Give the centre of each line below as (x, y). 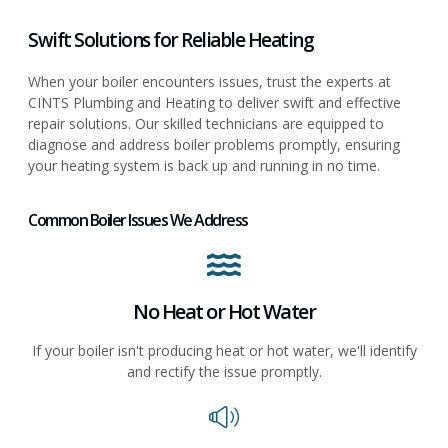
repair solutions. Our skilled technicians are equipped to (206, 124)
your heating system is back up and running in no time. (204, 166)
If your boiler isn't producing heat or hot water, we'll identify (224, 350)
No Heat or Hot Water (224, 311)
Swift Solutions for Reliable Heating (170, 40)
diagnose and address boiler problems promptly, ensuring (214, 145)
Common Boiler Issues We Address (138, 219)
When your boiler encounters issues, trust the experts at (209, 82)
